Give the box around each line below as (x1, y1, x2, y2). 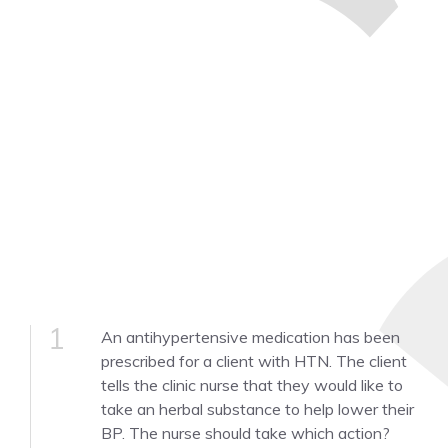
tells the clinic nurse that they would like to (101, 375, 403, 395)
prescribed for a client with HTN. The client (101, 351, 407, 371)
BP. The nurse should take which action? (101, 423, 390, 443)
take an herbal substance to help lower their (101, 399, 414, 419)
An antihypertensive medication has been (101, 327, 400, 347)
